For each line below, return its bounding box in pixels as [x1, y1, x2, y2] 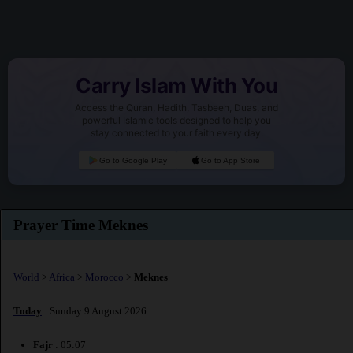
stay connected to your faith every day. [90, 127, 263, 139]
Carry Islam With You [76, 73, 277, 98]
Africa [49, 270, 75, 283]
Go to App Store [201, 156, 261, 165]
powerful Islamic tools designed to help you [82, 114, 271, 127]
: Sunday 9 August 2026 [42, 305, 147, 318]
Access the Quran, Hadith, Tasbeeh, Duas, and [75, 102, 278, 114]
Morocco [85, 270, 124, 283]
